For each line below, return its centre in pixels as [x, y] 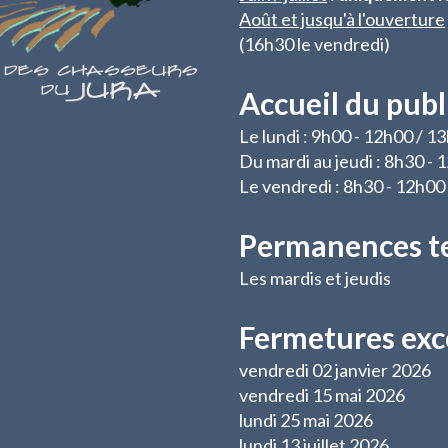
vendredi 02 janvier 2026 [335, 370]
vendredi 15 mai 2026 [322, 395]
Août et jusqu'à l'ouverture [342, 19]
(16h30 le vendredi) [314, 44]
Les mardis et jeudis [315, 278]
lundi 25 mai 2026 [306, 420]
